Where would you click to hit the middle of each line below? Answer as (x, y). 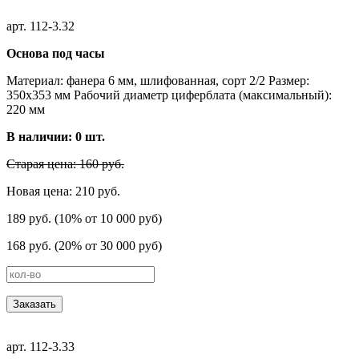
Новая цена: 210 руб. (63, 191)
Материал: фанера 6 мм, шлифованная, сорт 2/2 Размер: (158, 80)
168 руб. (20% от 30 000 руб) (84, 245)
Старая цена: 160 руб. (65, 163)
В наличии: (41, 136)
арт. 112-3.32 (40, 26)
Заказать (34, 304)
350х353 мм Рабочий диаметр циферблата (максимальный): (169, 95)
